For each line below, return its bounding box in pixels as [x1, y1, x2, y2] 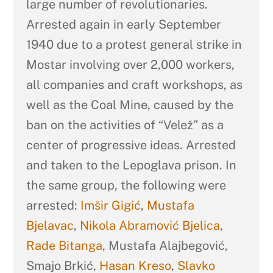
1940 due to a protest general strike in [26, 37, 242, 52]
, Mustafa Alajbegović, [102, 238, 228, 253]
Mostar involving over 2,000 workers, [26, 57, 235, 72]
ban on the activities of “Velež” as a [26, 117, 224, 132]
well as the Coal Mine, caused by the [26, 97, 233, 112]
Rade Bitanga [26, 238, 102, 253]
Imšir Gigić [80, 197, 141, 213]
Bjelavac [26, 218, 74, 233]
